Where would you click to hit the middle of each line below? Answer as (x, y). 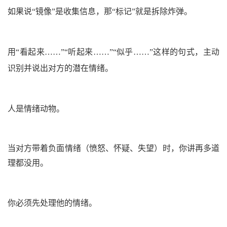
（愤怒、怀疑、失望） (122, 148)
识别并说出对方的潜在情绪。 (60, 68)
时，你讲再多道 (191, 148)
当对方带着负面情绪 (44, 148)
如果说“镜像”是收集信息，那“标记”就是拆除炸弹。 (100, 11)
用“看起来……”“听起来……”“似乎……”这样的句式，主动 (113, 52)
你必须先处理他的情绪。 (52, 203)
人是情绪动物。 (36, 108)
